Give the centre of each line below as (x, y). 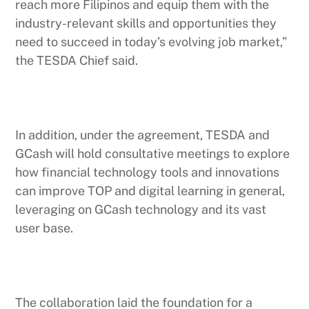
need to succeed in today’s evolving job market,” (151, 41)
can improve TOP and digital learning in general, (150, 190)
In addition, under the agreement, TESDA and (143, 134)
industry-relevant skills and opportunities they (146, 23)
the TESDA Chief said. (77, 60)
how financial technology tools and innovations (148, 172)
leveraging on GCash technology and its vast (141, 209)
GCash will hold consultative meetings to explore (153, 153)
